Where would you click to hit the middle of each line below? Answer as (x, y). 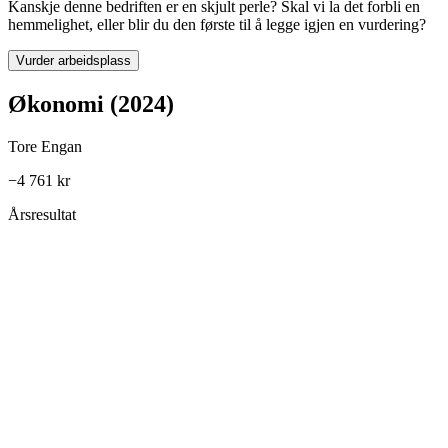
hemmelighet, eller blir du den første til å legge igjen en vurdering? (217, 25)
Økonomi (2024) (91, 104)
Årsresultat (42, 215)
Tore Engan (45, 147)
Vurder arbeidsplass (73, 61)
